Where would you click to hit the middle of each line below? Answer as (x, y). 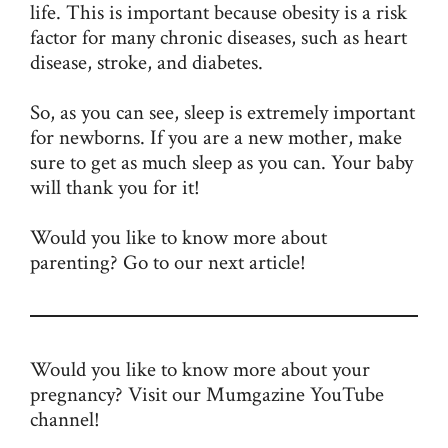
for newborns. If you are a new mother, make (216, 138)
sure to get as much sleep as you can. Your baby (221, 163)
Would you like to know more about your (200, 370)
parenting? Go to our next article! (170, 263)
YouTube (347, 395)
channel (62, 420)
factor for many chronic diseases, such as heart (218, 38)
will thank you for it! (115, 188)
